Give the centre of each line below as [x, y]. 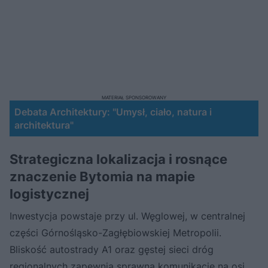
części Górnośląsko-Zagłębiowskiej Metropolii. [115, 232]
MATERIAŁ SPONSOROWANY [134, 97]
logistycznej [49, 194]
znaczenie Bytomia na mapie [102, 176]
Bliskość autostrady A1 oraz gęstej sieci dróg [112, 249]
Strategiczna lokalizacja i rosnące [118, 159]
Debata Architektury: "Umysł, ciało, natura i [113, 112]
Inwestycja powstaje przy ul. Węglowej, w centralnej [127, 216]
